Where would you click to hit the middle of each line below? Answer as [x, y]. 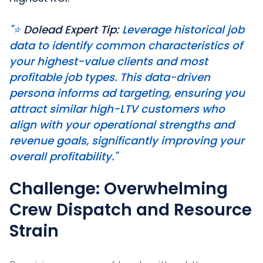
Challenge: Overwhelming [119, 188]
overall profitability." [63, 156]
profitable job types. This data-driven [110, 77]
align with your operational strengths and [122, 124]
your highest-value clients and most [109, 61]
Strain [34, 231]
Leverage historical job [182, 29]
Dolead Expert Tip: [71, 29]
